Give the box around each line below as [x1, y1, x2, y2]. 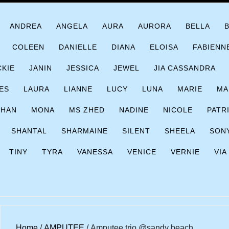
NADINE [119, 106, 149, 114]
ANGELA [56, 22, 88, 30]
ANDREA [10, 22, 42, 30]
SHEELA [165, 127, 195, 135]
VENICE [127, 148, 156, 156]
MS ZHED [69, 106, 105, 114]
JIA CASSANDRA [154, 64, 216, 72]
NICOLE [163, 106, 193, 114]
